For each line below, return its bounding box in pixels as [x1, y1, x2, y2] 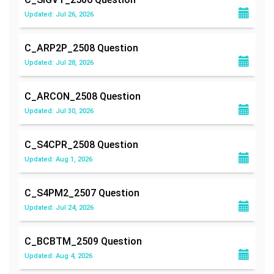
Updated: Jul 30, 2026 [24, 106, 94, 115]
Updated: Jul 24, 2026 [24, 203, 94, 212]
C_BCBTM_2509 [24, 235, 101, 247]
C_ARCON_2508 [24, 90, 100, 102]
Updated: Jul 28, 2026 [24, 58, 94, 67]
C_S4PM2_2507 [24, 187, 98, 199]
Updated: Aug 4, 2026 [24, 251, 92, 260]
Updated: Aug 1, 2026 [24, 155, 92, 163]
